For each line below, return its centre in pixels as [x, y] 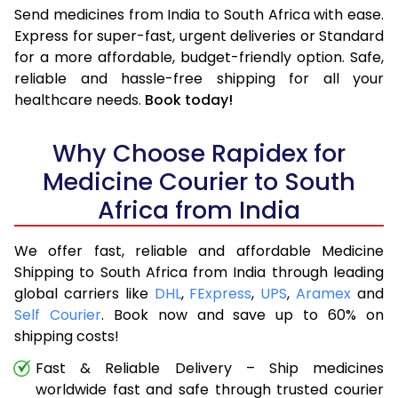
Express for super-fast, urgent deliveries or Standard [199, 36]
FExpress [221, 293]
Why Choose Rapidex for [199, 153]
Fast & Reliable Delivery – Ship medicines [210, 368]
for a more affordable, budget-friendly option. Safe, [199, 57]
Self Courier [58, 314]
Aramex [324, 293]
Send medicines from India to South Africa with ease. [199, 14]
